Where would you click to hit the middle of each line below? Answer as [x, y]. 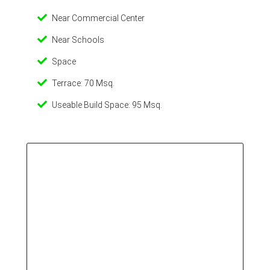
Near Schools [78, 40]
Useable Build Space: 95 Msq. [107, 105]
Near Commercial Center [98, 18]
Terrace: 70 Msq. [83, 83]
